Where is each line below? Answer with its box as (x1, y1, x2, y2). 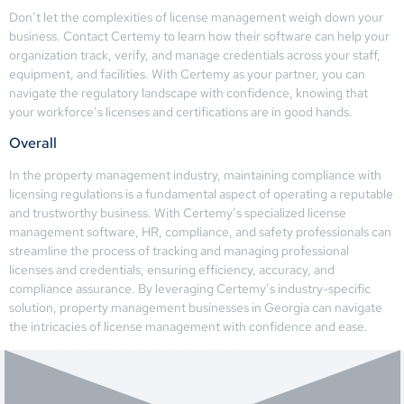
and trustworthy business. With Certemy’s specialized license (9, 205, 346, 222)
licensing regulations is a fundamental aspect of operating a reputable (9, 186, 393, 203)
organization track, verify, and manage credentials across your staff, (9, 46, 381, 63)
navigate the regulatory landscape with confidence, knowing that (9, 84, 368, 101)
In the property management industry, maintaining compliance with (9, 167, 381, 184)
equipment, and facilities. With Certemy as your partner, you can (9, 65, 365, 82)
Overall (9, 133, 57, 153)
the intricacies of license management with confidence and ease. (9, 318, 368, 335)
